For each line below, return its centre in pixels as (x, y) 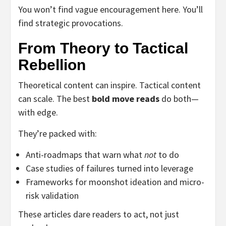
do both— (179, 98)
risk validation (52, 195)
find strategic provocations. (71, 23)
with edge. (38, 112)
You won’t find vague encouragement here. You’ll (110, 9)
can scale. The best (55, 98)
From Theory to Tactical (103, 48)
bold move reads (126, 98)
